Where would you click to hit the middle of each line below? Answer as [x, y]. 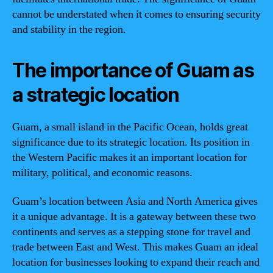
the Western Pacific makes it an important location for [129, 157]
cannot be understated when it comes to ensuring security [136, 14]
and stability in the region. [69, 29]
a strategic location [96, 94]
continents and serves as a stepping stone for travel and [131, 232]
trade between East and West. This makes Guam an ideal [135, 247]
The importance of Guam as [133, 70]
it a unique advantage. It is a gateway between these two [134, 217]
